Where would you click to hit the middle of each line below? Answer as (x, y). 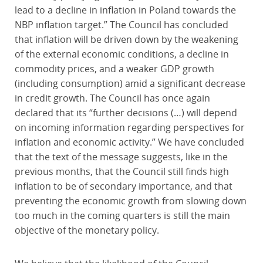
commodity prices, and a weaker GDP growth (114, 69)
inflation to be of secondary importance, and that (123, 186)
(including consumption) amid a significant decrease (130, 83)
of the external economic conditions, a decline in (122, 54)
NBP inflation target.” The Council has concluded (121, 25)
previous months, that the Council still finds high (122, 171)
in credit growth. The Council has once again (112, 98)
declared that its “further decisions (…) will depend (126, 113)
